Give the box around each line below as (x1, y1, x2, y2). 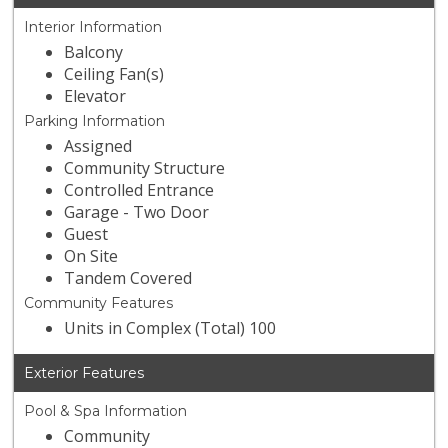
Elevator (64, 85, 127, 108)
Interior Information (24, 18, 163, 37)
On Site (64, 245, 119, 268)
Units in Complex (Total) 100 (64, 317, 277, 340)
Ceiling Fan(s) (64, 63, 165, 86)
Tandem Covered (64, 267, 193, 290)
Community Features (24, 294, 174, 313)
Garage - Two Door (64, 201, 210, 224)
